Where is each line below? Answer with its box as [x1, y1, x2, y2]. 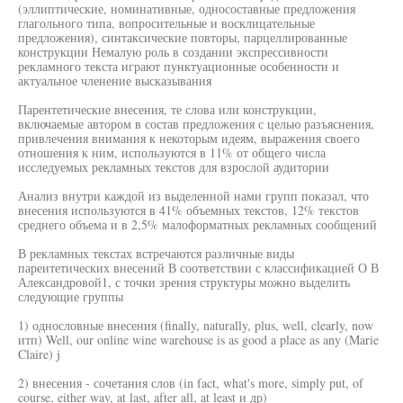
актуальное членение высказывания [18, 72, 211, 89]
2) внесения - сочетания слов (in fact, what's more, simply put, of [18, 374, 363, 391]
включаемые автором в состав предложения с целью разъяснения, [18, 115, 374, 132]
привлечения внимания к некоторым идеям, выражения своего [18, 130, 360, 147]
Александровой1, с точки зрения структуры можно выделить [18, 273, 350, 291]
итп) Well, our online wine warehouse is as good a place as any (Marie [18, 331, 379, 348]
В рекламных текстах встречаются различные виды [18, 245, 294, 262]
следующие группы [18, 288, 123, 305]
